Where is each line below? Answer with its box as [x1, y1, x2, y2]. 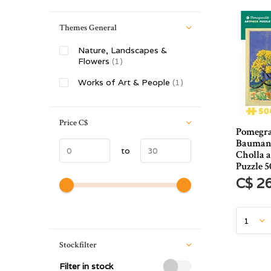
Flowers [78, 56, 112, 67]
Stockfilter [59, 240, 97, 250]
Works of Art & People [78, 77, 172, 88]
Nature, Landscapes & [78, 45, 167, 56]
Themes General [59, 22, 117, 33]
